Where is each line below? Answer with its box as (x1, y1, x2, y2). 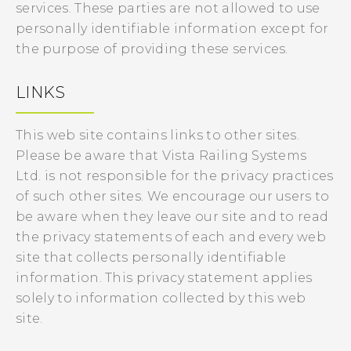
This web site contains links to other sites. (16, 128, 300, 143)
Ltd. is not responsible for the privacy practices (16, 168, 334, 183)
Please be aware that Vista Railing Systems (16, 148, 307, 163)
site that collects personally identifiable (16, 250, 287, 265)
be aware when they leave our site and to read (16, 209, 329, 224)
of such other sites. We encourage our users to (16, 189, 330, 204)
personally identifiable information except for (16, 21, 329, 36)
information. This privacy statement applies (16, 270, 313, 285)
